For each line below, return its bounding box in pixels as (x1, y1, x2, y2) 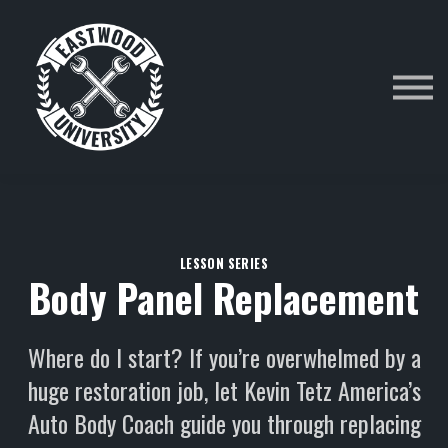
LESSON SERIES (179, 254, 269, 273)
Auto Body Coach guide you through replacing (27, 405, 421, 442)
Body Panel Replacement (29, 269, 419, 327)
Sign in (196, 64, 252, 96)
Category (180, 4, 259, 36)
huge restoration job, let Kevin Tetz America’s (27, 372, 421, 409)
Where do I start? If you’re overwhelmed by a (27, 339, 421, 376)
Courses (185, 34, 254, 66)
